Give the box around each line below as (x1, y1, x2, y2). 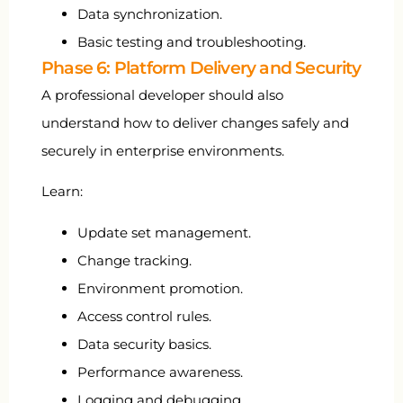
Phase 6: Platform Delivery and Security (41, 57, 361, 78)
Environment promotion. (77, 279, 243, 297)
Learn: (41, 183, 83, 201)
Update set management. (77, 223, 251, 241)
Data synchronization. (77, 4, 222, 22)
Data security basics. (77, 335, 211, 353)
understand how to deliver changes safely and (41, 113, 349, 131)
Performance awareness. (77, 363, 243, 381)
